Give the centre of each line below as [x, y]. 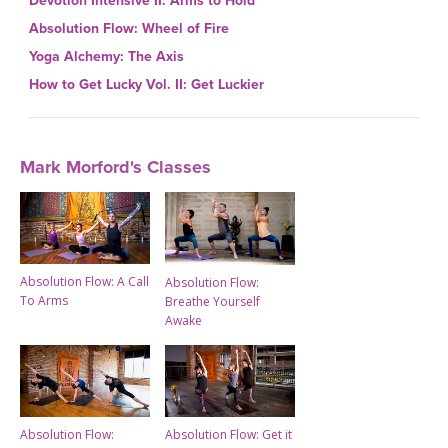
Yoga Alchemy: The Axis [106, 57]
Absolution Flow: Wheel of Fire [129, 29]
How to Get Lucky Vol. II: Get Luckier [146, 85]
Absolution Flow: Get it [228, 434]
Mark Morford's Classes [115, 166]
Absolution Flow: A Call [84, 281]
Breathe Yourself [212, 301]
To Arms [44, 300]
